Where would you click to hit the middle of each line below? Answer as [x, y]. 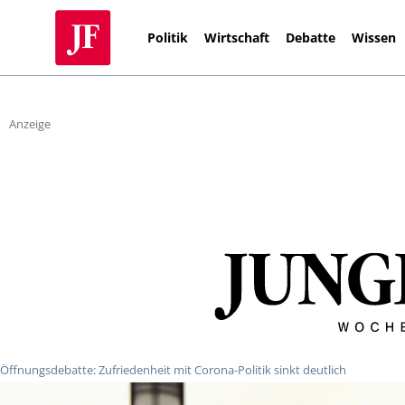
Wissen [374, 37]
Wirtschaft [237, 37]
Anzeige [30, 124]
